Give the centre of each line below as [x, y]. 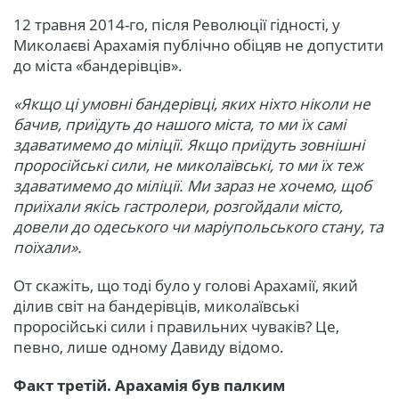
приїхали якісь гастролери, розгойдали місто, [178, 206]
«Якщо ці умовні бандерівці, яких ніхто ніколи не [192, 103]
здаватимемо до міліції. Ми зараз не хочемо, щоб [192, 185]
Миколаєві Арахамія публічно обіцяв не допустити [199, 45]
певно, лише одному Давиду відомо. [149, 346]
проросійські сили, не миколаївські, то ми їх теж [188, 165]
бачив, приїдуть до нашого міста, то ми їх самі [179, 124]
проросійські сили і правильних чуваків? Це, [176, 326]
